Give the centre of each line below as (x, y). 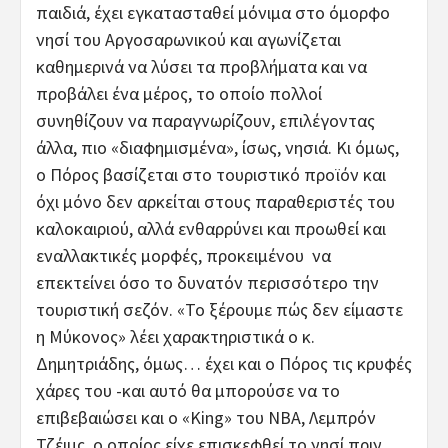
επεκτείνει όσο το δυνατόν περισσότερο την (207, 282)
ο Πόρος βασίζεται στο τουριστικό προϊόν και (211, 174)
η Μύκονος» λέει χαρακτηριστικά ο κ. (175, 336)
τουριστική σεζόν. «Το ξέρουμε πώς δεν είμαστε (219, 309)
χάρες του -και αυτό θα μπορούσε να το (188, 390)
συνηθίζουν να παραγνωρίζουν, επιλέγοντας (205, 120)
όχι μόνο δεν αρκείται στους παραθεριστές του (215, 201)
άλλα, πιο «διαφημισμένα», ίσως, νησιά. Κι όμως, (217, 147)
